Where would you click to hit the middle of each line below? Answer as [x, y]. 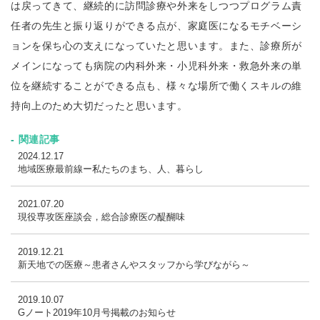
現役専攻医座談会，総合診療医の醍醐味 [101, 217]
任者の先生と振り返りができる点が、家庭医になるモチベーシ [156, 26]
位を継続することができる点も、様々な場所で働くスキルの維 [156, 86]
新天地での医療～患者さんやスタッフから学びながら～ [134, 265]
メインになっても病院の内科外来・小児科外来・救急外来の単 [156, 66]
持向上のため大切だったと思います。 [99, 106]
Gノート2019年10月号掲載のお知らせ [97, 312]
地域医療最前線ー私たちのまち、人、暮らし [111, 169]
